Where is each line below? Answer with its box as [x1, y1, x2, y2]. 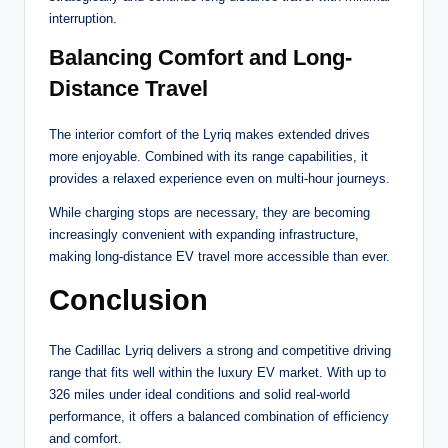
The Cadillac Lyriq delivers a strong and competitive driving [49, 343, 391, 359]
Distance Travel [49, 76, 208, 102]
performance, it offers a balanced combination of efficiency [49, 409, 389, 425]
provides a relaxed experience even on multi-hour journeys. [49, 171, 390, 187]
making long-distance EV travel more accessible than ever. [49, 249, 390, 265]
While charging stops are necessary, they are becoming [49, 205, 370, 221]
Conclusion [49, 284, 208, 317]
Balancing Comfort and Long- [49, 45, 352, 71]
